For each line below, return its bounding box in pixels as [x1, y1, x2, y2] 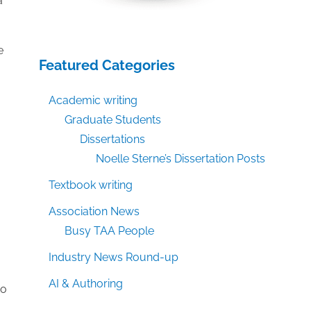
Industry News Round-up [49, 251, 179, 264]
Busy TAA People [64, 224, 154, 237]
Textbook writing [49, 178, 133, 192]
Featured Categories [39, 57, 175, 74]
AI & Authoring [49, 277, 124, 290]
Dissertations [80, 133, 146, 146]
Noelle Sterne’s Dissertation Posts [95, 152, 265, 165]
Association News [49, 205, 140, 218]
